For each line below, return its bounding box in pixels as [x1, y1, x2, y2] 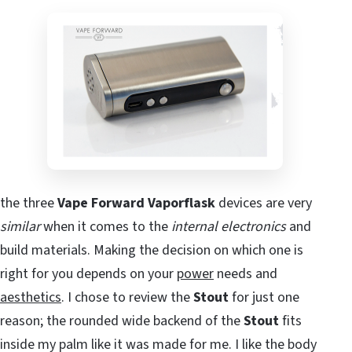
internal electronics [171, 217, 286, 237]
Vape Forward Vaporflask [54, 193, 215, 214]
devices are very [215, 193, 312, 214]
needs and [214, 264, 277, 284]
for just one [229, 288, 299, 308]
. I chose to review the [61, 288, 193, 308]
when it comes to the [40, 217, 171, 237]
